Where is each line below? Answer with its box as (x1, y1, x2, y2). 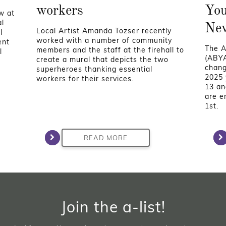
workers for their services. (36, 74, 134, 84)
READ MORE (84, 134, 128, 142)
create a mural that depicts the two (36, 55, 169, 65)
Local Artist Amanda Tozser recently (36, 26, 172, 36)
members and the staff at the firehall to (36, 45, 185, 55)
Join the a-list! (61, 197, 165, 216)
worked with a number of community (36, 36, 173, 45)
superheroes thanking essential (36, 65, 153, 74)
